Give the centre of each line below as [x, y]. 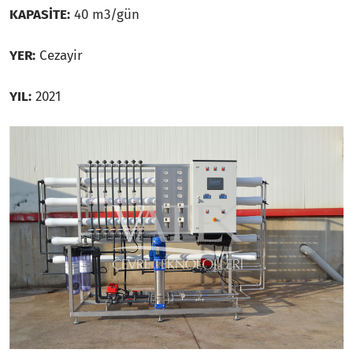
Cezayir [59, 56]
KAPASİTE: [40, 15]
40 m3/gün [105, 15]
